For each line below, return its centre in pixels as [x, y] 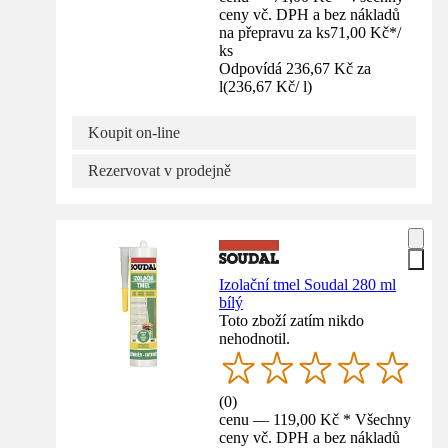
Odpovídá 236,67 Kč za [295, 69]
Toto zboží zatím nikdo [292, 321]
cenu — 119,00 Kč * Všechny [315, 420]
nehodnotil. [255, 339]
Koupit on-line [134, 133]
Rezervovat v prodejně [159, 171]
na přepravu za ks [275, 33]
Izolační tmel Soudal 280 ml [308, 285]
